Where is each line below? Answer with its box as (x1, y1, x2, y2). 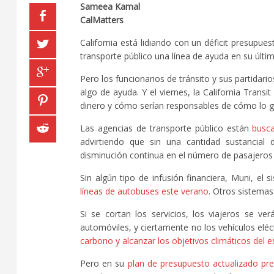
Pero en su (80, 257, 128, 269)
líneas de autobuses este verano (80, 185, 209, 197)
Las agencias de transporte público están (80, 122, 253, 134)
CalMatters (80, 13, 124, 26)
